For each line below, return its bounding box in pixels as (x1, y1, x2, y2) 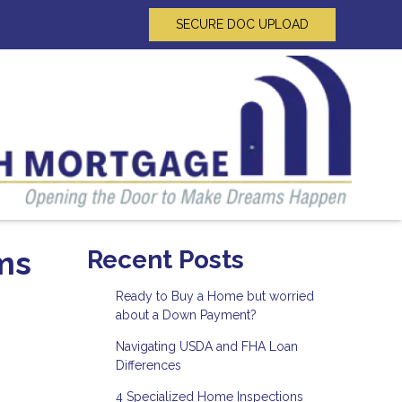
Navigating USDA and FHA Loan (115, 338, 298, 354)
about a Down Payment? (115, 307, 257, 322)
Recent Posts (87, 244, 244, 275)
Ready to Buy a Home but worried (115, 288, 314, 303)
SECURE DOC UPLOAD (175, 17, 309, 32)
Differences (115, 357, 181, 372)
